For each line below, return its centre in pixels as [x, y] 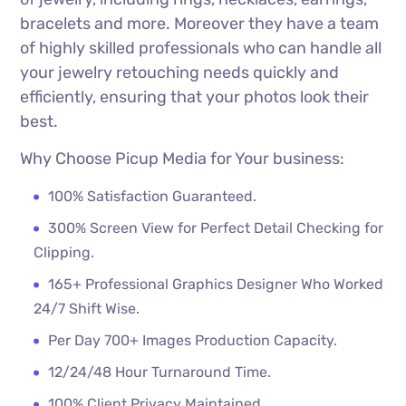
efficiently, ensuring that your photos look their [195, 97]
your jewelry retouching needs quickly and [180, 72]
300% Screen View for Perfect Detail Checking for [216, 227]
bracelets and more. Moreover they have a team [200, 23]
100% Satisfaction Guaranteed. [153, 196]
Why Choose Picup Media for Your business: [183, 158]
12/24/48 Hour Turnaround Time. [160, 372]
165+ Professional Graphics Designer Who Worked [216, 284]
